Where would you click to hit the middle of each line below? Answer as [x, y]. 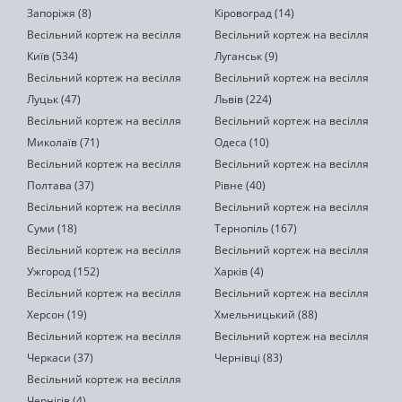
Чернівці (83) [249, 358]
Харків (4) [239, 271]
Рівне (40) [240, 185]
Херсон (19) [57, 315]
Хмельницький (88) [266, 315]
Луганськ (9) [246, 56]
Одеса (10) [242, 142]
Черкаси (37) [60, 358]
